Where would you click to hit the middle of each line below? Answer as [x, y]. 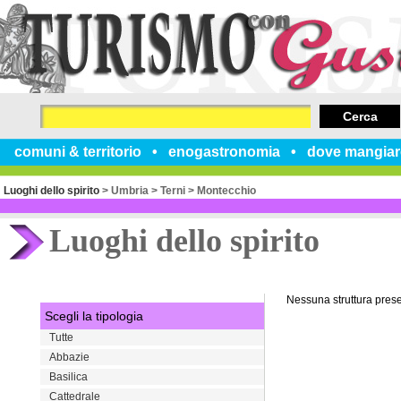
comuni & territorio [78, 152]
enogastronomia [224, 152]
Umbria [130, 191]
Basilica [68, 377]
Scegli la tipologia [94, 316]
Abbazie [69, 357]
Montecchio [226, 191]
